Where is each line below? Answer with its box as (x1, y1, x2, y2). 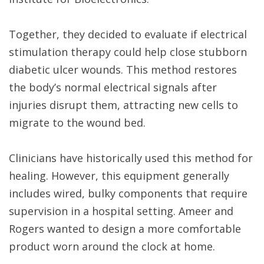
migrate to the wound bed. (9, 115, 146, 130)
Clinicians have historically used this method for (9, 151, 253, 166)
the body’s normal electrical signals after (9, 80, 217, 95)
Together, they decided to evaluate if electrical (9, 27, 247, 42)
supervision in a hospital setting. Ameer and (9, 204, 233, 219)
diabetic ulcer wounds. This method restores (9, 62, 237, 77)
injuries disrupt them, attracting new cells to (9, 98, 238, 113)
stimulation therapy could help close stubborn (9, 45, 247, 60)
